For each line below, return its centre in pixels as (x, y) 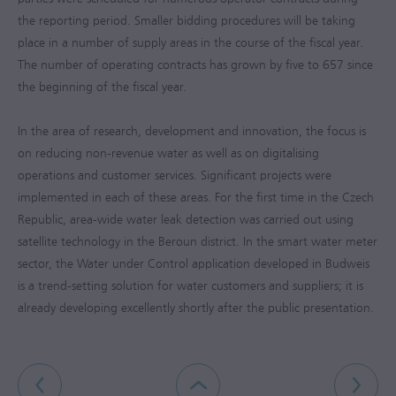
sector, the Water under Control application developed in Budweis (194, 264)
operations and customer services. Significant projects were (175, 175)
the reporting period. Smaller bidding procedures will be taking (187, 21)
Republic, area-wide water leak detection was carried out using (186, 220)
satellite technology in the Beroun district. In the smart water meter (198, 242)
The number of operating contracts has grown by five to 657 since (195, 65)
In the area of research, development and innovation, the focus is (192, 131)
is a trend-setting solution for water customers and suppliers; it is (190, 286)
